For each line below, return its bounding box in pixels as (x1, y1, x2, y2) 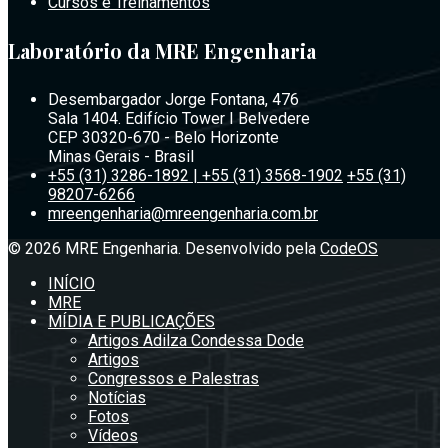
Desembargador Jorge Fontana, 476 (48, 90, 299, 110)
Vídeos (88, 426, 138, 446)
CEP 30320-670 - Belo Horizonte (48, 128, 279, 148)
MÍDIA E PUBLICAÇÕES (48, 312, 215, 332)
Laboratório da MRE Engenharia (8, 37, 316, 65)
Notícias (88, 388, 146, 408)
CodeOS (320, 239, 378, 259)
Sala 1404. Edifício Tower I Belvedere (48, 109, 310, 129)
